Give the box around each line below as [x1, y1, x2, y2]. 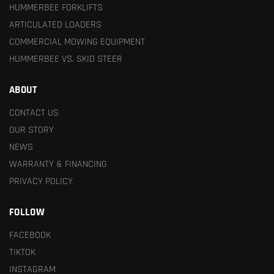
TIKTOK [9, 245, 35, 258]
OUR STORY [9, 123, 54, 136]
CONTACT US [9, 106, 59, 119]
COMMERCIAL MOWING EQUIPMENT [9, 35, 145, 48]
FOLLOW [9, 206, 45, 220]
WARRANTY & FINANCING [9, 157, 107, 170]
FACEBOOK [9, 228, 51, 241]
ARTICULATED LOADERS [9, 18, 102, 31]
